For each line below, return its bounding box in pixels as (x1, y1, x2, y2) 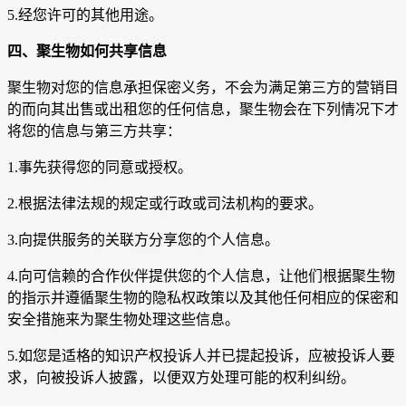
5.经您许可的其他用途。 (7, 7, 163, 24)
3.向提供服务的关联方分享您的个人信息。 (7, 232, 279, 248)
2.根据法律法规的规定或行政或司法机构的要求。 (7, 196, 323, 212)
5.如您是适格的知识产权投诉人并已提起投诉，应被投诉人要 (7, 348, 395, 364)
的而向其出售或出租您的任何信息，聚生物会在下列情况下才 (7, 101, 399, 118)
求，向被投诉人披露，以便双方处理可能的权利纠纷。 (7, 370, 355, 386)
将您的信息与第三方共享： (7, 123, 181, 140)
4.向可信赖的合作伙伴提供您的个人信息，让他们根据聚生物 (7, 268, 395, 285)
